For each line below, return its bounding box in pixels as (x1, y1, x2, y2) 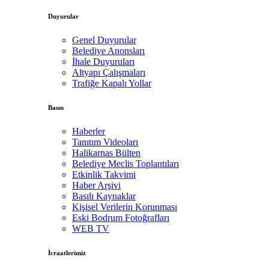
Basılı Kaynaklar (72, 190, 136, 201)
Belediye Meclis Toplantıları (72, 158, 179, 169)
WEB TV (72, 223, 109, 234)
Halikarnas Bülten (72, 147, 141, 158)
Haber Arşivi (72, 180, 121, 190)
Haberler (72, 125, 105, 136)
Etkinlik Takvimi (72, 169, 136, 180)
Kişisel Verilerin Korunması (72, 201, 177, 212)
